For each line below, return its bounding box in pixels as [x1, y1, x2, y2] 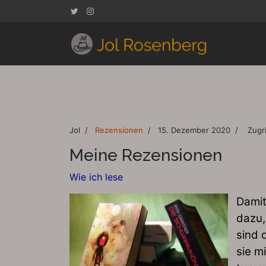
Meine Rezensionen [69, 145, 222, 165]
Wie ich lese [69, 171, 126, 183]
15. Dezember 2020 [158, 125, 230, 135]
